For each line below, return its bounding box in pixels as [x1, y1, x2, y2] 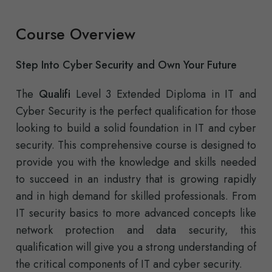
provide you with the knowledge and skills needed [16, 154, 256, 171]
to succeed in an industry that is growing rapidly [16, 171, 256, 188]
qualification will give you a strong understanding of [16, 239, 256, 256]
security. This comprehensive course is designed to [16, 137, 256, 154]
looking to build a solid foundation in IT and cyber [16, 120, 256, 137]
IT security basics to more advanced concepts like [16, 205, 256, 222]
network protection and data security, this [16, 222, 256, 239]
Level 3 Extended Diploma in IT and [70, 86, 256, 103]
